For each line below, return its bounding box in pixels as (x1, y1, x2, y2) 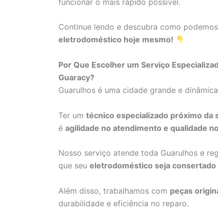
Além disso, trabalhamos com (58, 185, 170, 196)
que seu (58, 161, 90, 171)
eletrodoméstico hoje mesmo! (58, 35, 173, 45)
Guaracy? (58, 73, 94, 82)
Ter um (58, 110, 86, 120)
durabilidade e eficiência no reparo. (58, 198, 189, 208)
